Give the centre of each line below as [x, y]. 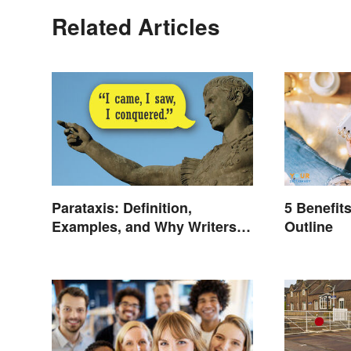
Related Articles [136, 27]
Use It [71, 246]
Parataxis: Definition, [122, 208]
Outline [309, 227]
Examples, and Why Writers [144, 227]
